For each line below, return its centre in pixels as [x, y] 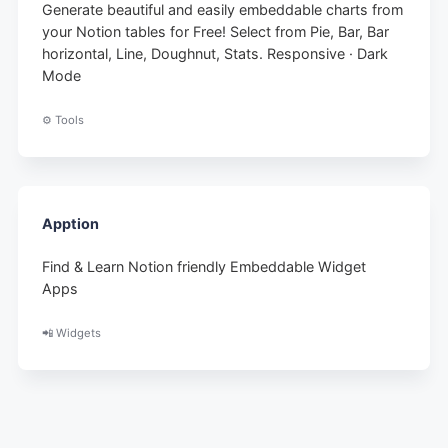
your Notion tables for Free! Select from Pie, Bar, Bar [216, 31]
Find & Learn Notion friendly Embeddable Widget [204, 266]
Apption [71, 223]
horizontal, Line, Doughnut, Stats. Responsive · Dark [215, 53]
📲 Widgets [72, 332]
